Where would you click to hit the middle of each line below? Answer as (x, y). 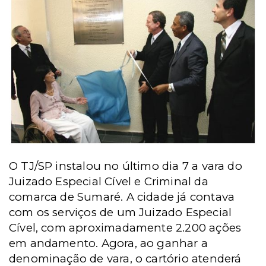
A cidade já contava (180, 197)
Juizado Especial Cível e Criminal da (109, 182)
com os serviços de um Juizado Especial (121, 213)
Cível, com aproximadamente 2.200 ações (125, 228)
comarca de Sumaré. (68, 197)
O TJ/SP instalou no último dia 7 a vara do (126, 166)
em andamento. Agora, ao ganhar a (108, 243)
